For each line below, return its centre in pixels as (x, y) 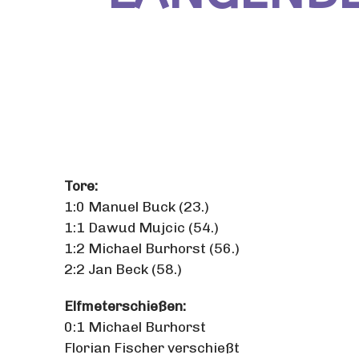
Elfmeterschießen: (125, 306)
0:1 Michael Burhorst (135, 327)
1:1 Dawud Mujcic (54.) (141, 227)
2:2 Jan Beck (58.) (123, 269)
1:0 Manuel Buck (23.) (137, 206)
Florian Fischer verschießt (152, 347)
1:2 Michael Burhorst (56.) (152, 248)
